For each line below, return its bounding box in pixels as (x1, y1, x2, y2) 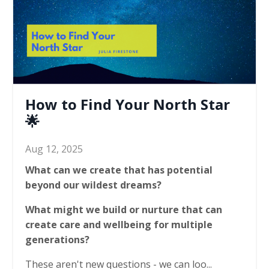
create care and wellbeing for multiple (25, 217, 213, 231)
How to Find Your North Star (25, 94, 230, 114)
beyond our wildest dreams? (25, 178, 164, 192)
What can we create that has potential (25, 163, 213, 177)
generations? (25, 232, 92, 246)
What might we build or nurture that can (25, 202, 222, 216)
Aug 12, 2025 (25, 142, 83, 156)
